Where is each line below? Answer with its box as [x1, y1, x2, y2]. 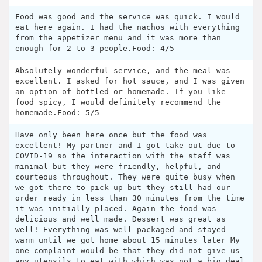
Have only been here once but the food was [15, 130, 207, 140]
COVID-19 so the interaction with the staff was [15, 151, 230, 161]
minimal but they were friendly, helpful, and [15, 162, 221, 171]
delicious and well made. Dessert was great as [15, 215, 226, 224]
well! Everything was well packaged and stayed [15, 225, 226, 235]
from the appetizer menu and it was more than [15, 33, 221, 43]
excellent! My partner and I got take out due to [15, 141, 235, 150]
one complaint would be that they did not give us [15, 246, 240, 256]
